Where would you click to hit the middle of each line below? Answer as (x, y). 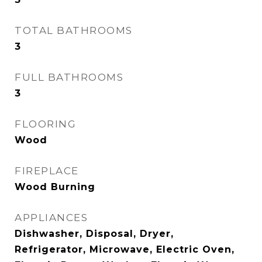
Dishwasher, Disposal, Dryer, (94, 234)
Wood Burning (55, 187)
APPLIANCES (51, 218)
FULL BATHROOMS (69, 77)
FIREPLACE (47, 171)
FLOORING (45, 124)
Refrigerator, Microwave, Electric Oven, (125, 249)
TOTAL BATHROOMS (74, 30)
